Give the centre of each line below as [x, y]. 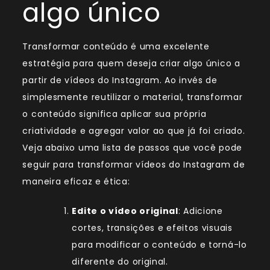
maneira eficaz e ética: [76, 182]
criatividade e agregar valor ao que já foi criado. [134, 131]
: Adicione [200, 211]
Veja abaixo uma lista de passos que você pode [132, 148]
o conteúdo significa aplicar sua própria [115, 114]
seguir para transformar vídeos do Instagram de [134, 165]
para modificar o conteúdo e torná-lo [159, 245]
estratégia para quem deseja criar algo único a [131, 64]
